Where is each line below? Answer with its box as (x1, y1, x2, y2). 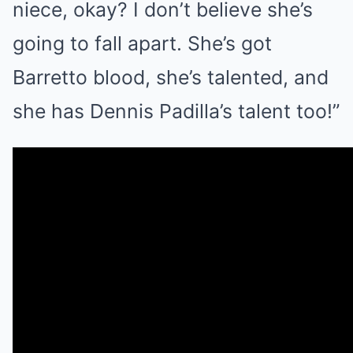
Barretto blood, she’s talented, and (13, 65, 329, 90)
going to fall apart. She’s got (13, 32, 272, 56)
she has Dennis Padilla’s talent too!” (13, 99, 340, 124)
